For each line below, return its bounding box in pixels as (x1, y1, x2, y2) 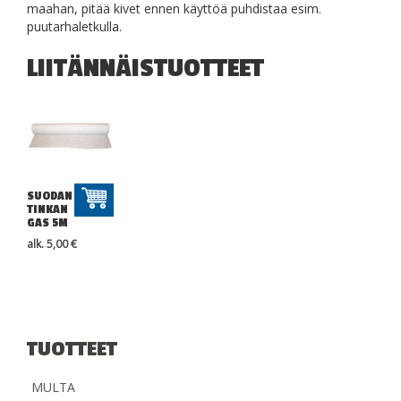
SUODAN (27, 189, 73, 204)
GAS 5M (27, 216, 68, 231)
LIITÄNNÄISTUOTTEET (27, 54, 264, 84)
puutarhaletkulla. (27, 18, 122, 36)
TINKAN (27, 202, 68, 218)
